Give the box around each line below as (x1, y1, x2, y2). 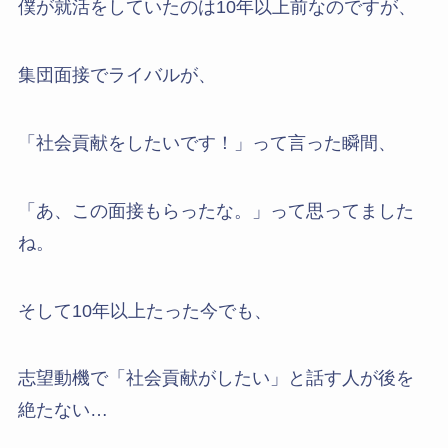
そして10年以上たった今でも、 (17, 300, 272, 321)
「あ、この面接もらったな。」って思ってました (17, 200, 414, 221)
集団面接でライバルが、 (17, 65, 216, 86)
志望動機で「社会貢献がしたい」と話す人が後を (17, 368, 414, 389)
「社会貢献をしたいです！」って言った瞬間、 (17, 132, 396, 153)
